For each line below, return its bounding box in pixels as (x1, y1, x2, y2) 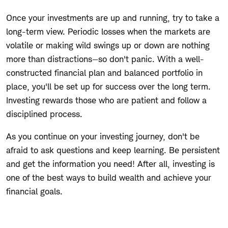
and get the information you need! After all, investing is (6, 158, 215, 169)
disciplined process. (6, 108, 82, 119)
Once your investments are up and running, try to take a (6, 12, 219, 23)
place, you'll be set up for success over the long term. (6, 81, 211, 92)
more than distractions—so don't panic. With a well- (6, 53, 204, 64)
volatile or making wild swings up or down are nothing (6, 40, 210, 50)
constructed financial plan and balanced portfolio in (6, 67, 203, 78)
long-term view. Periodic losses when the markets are (6, 26, 210, 37)
